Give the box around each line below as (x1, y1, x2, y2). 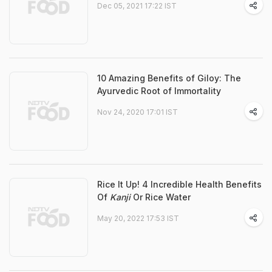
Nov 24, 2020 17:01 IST (97, 107, 178, 117)
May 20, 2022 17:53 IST (97, 214, 179, 223)
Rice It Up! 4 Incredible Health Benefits (97, 179, 262, 189)
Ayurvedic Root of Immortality (97, 86, 221, 96)
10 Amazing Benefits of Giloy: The (97, 73, 241, 83)
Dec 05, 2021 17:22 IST (97, 1, 177, 10)
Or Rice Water (131, 192, 191, 202)
